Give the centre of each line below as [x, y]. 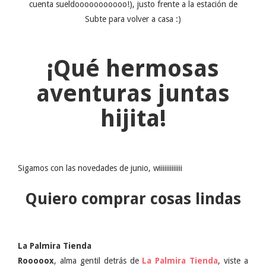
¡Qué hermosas [133, 69]
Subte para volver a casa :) [133, 19]
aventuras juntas [133, 94]
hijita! [133, 118]
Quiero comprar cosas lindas [133, 199]
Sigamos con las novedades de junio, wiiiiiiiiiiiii [100, 168]
